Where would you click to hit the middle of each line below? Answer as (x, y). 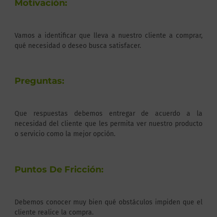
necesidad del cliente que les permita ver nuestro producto (108, 124)
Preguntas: (39, 81)
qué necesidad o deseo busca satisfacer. (78, 46)
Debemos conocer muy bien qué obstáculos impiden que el (108, 202)
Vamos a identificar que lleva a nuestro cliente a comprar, (108, 35)
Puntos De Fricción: (59, 169)
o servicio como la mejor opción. (65, 134)
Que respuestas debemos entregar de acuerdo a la (108, 114)
